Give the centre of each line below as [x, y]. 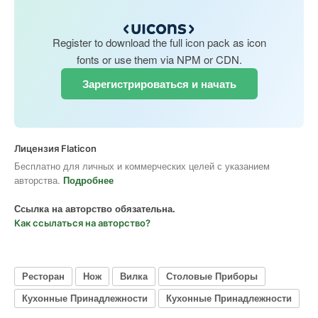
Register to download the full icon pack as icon [159, 42]
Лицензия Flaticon [55, 148]
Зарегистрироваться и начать [159, 83]
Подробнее [88, 180]
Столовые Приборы [212, 276]
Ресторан [43, 276]
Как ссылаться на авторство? [82, 223]
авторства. [39, 180]
